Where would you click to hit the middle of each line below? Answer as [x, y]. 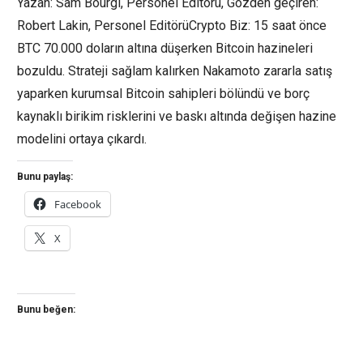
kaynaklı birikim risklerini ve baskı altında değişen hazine [177, 116]
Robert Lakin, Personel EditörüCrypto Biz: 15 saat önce [172, 26]
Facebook [78, 204]
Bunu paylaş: [45, 177]
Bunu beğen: [46, 310]
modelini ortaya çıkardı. [92, 139]
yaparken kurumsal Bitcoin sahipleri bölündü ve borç [163, 94]
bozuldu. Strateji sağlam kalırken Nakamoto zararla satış [175, 71]
